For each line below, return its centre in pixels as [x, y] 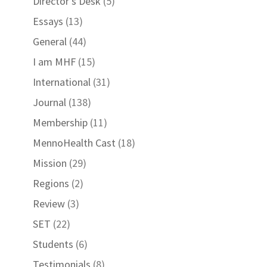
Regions [51, 183]
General [49, 41]
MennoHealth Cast [74, 143]
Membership [60, 122]
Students [53, 244]
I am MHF [54, 62]
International [61, 82]
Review [49, 204]
